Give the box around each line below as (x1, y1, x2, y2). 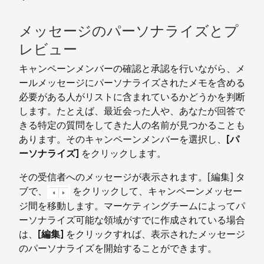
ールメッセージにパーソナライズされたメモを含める (19, 77, 245, 90)
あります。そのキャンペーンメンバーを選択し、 (19, 133, 226, 146)
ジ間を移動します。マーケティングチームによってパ (19, 199, 245, 212)
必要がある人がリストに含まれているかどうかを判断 (19, 91, 245, 104)
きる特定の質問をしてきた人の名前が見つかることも (19, 119, 245, 132)
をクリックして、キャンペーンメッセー (70, 185, 242, 198)
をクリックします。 (79, 147, 166, 160)
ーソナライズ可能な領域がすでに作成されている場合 (19, 213, 245, 226)
